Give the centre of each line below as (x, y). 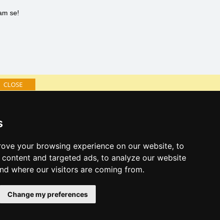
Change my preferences (48, 194)
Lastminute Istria (28, 126)
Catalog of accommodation (44, 112)
